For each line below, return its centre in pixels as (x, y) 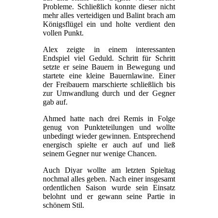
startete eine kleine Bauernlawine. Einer (109, 76)
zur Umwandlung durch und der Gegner (109, 93)
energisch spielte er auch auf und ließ (109, 145)
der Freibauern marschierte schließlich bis (109, 85)
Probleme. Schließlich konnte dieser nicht (109, 7)
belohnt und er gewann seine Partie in (109, 197)
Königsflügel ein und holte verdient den (109, 24)
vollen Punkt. (63, 33)
